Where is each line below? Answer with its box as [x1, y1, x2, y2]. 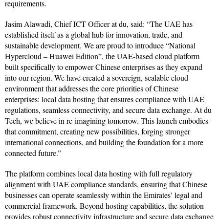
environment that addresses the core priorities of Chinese [5, 83, 178, 93]
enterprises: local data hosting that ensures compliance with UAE [5, 93, 204, 104]
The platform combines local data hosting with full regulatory [5, 168, 193, 178]
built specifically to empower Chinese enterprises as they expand [5, 61, 202, 72]
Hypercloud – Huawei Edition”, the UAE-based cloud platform [5, 50, 199, 61]
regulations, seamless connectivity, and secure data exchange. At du [5, 104, 212, 115]
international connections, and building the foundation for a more [5, 136, 203, 147]
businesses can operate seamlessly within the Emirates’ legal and [5, 189, 202, 200]
